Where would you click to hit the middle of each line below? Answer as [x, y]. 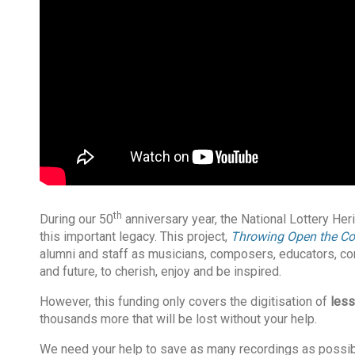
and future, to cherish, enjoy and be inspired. [160, 271]
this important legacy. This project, [135, 236]
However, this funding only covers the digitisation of [185, 301]
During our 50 [76, 219]
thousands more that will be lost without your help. [178, 319]
